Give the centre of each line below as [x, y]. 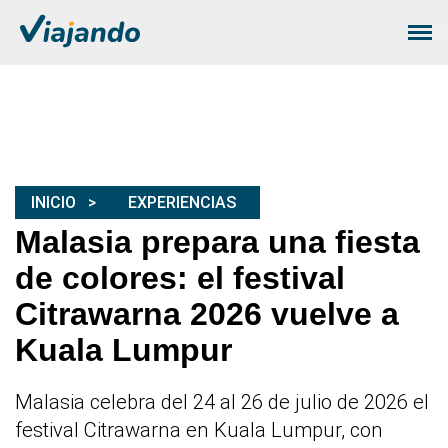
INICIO [53, 203]
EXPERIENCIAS [182, 203]
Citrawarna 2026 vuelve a [207, 314]
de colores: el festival [180, 278]
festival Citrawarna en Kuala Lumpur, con [199, 430]
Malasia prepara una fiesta [217, 242]
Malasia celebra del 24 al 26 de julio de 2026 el [222, 402]
